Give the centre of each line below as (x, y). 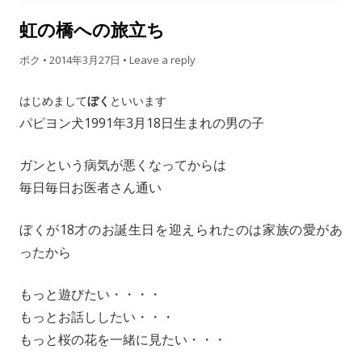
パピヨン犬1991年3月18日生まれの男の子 (142, 122)
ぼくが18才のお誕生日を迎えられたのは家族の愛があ (181, 229)
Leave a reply (162, 59)
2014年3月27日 (85, 59)
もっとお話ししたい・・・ (97, 316)
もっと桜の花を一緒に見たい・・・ (123, 339)
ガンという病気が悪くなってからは (123, 164)
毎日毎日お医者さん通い (90, 187)
